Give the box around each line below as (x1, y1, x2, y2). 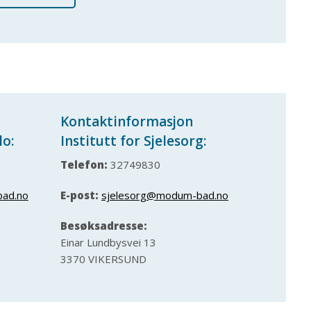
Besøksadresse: (60, 218, 147, 233)
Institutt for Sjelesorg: (60, 132, 206, 151)
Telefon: (60, 157, 108, 171)
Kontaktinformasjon (60, 112, 193, 131)
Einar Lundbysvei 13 (60, 235, 156, 249)
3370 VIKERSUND (60, 251, 146, 266)
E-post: (60, 187, 99, 202)
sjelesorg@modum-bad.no (101, 187, 228, 202)
